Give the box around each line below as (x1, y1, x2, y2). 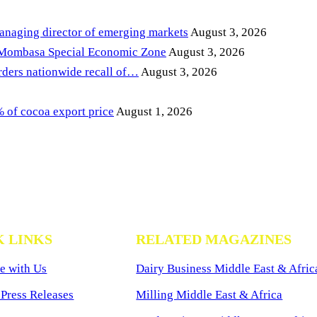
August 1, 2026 (114, 105, 192, 119)
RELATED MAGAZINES (136, 231, 292, 248)
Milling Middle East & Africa (136, 288, 283, 302)
